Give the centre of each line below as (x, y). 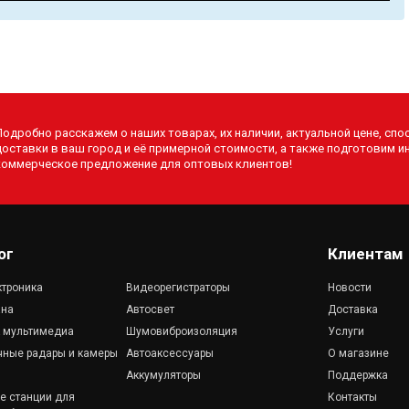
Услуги (346, 331)
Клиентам (365, 253)
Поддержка (357, 375)
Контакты (352, 397)
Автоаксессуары (169, 353)
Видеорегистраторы (178, 287)
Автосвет (150, 309)
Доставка (352, 309)
